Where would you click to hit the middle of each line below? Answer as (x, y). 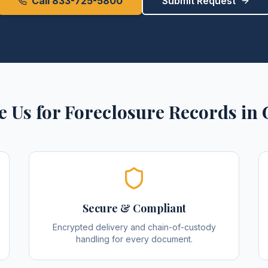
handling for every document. (134, 239)
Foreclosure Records (150, 112)
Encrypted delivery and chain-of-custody (134, 227)
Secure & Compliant (134, 208)
